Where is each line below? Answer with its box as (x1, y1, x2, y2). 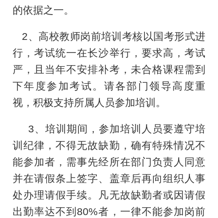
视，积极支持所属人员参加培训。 (13, 96, 169, 109)
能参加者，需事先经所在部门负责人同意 (13, 156, 205, 168)
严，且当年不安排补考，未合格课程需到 (13, 63, 205, 75)
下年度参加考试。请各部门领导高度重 (13, 80, 205, 92)
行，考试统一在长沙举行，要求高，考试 (13, 47, 205, 59)
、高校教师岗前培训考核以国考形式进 (28, 30, 205, 42)
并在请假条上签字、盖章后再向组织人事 (13, 172, 205, 184)
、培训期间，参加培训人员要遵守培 (34, 123, 205, 135)
